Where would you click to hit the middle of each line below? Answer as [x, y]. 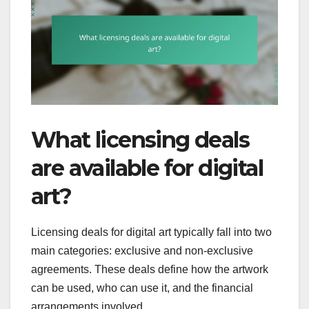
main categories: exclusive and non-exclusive [142, 250]
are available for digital [147, 168]
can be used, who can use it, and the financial [142, 288]
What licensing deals [140, 140]
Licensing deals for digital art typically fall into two [151, 232]
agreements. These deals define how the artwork [150, 269]
